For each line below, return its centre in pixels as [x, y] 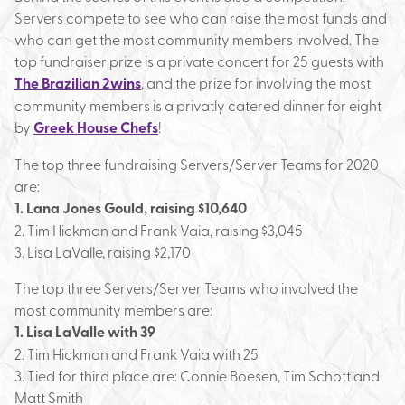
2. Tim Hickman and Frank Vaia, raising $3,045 [159, 230]
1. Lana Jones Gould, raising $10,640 [131, 207]
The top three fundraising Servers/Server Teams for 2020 [197, 164]
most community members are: [113, 309]
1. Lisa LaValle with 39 [85, 331]
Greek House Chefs [96, 127]
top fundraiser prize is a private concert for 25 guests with [199, 61]
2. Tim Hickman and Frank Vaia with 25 [137, 353]
